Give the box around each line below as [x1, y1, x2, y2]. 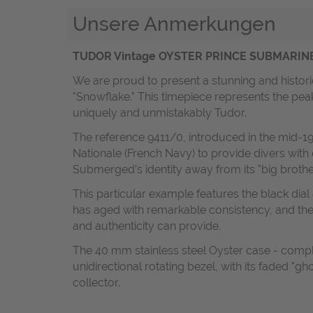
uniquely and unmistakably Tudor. [73, 105, 247, 119]
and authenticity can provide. [73, 219, 221, 233]
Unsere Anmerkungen [73, 12, 276, 36]
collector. [73, 275, 120, 289]
